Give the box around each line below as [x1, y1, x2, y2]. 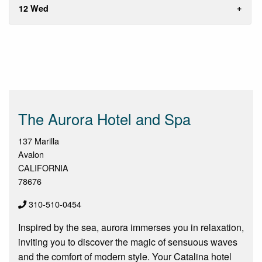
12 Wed [19, 2, 49, 15]
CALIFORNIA [18, 161, 68, 174]
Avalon [18, 148, 44, 161]
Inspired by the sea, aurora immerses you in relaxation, [18, 220, 244, 235]
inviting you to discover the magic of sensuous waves [18, 235, 237, 249]
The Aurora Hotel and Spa [18, 108, 191, 130]
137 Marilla [18, 135, 59, 147]
